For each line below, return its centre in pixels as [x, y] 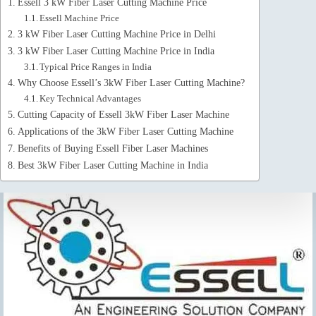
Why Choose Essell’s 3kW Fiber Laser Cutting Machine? [131, 82]
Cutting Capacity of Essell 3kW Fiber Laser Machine [123, 114]
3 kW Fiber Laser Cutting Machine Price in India [116, 50]
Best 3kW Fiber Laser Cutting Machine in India [113, 165]
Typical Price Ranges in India [96, 66]
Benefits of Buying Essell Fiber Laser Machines [113, 148]
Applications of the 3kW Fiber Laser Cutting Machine [125, 131]
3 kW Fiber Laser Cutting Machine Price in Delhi [116, 34]
